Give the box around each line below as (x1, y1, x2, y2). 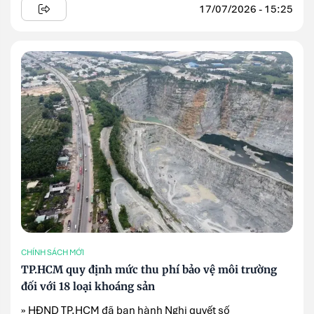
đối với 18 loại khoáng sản (21, 280, 155, 294)
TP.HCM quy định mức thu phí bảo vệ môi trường (21, 263, 277, 277)
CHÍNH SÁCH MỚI (21, 247, 84, 257)
